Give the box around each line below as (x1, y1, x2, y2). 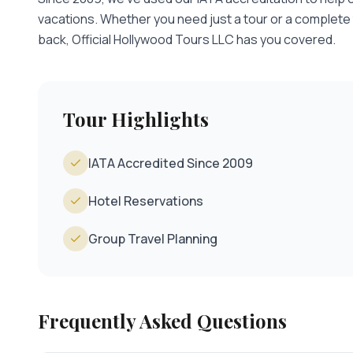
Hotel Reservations (88, 192, 203, 210)
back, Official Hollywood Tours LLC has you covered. (38, 31, 336, 49)
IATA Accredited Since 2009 (88, 154, 253, 173)
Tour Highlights (63, 106, 209, 132)
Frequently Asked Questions (38, 308, 287, 334)
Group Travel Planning (88, 230, 217, 248)
